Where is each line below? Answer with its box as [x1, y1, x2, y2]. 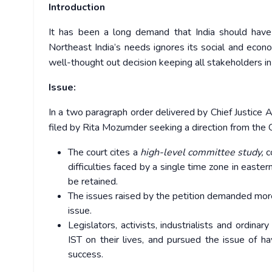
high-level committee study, [140, 146, 264, 160]
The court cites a [68, 146, 140, 160]
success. [68, 248, 103, 262]
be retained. [68, 175, 118, 189]
